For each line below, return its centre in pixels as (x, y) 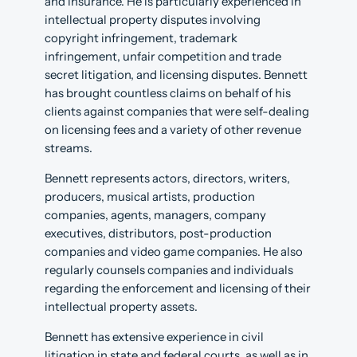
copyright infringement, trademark (141, 39)
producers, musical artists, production (150, 196)
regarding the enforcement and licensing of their (178, 288)
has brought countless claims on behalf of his (168, 94)
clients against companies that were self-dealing (177, 112)
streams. (69, 149)
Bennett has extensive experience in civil (154, 337)
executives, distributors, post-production (158, 233)
